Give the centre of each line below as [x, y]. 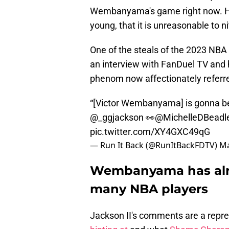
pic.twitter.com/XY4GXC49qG [150, 132]
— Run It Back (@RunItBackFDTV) [155, 145]
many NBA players [149, 189]
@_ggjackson [117, 118]
